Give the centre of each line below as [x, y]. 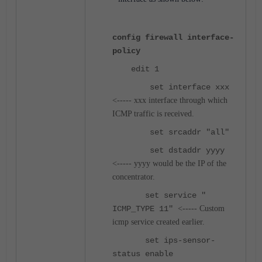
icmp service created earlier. [158, 222]
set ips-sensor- [164, 240]
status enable [143, 254]
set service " [159, 195]
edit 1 [136, 69]
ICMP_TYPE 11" [145, 209]
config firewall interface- [173, 37]
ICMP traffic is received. [153, 114]
